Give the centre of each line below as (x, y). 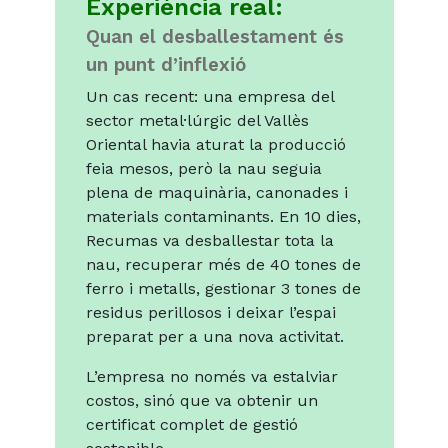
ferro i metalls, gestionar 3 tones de (223, 289)
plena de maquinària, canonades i (216, 193)
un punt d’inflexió (165, 65)
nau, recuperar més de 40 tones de (223, 265)
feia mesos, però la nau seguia (203, 169)
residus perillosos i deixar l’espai (210, 313)
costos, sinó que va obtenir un (201, 401)
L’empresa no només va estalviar (211, 377)
